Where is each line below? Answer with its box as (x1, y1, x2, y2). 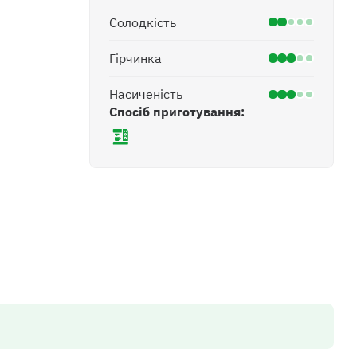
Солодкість (108, 13, 176, 30)
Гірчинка (108, 49, 162, 67)
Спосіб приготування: (108, 103, 245, 120)
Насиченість (108, 85, 182, 103)
